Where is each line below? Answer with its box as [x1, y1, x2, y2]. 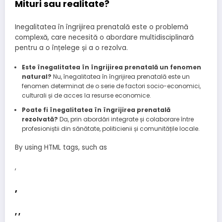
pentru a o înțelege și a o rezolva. [15, 43, 128, 53]
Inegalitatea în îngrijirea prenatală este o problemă [15, 22, 188, 32]
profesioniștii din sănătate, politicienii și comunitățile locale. [21, 124, 200, 133]
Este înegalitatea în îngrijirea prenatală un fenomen [21, 62, 201, 71]
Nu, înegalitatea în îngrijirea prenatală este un [51, 72, 190, 81]
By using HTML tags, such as [15, 142, 107, 152]
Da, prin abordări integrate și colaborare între [57, 114, 194, 123]
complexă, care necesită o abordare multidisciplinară [15, 32, 194, 42]
